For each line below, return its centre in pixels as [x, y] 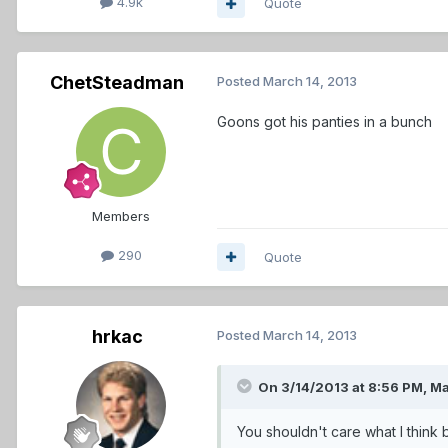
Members [121, 216]
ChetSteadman [117, 83]
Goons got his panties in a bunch [324, 122]
